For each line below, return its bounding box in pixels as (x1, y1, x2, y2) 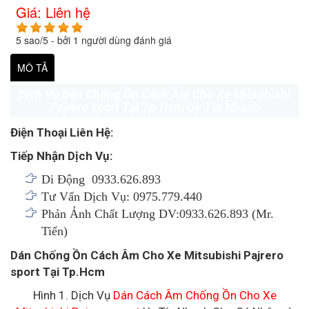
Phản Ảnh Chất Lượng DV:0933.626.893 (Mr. (41, 206, 274, 221)
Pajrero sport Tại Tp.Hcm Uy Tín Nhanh (49, 99, 260, 114)
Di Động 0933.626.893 (41, 172, 161, 186)
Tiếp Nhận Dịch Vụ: (10, 148, 112, 163)
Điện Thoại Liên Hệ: (10, 125, 113, 139)
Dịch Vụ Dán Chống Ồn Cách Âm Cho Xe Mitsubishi (18, 86, 291, 101)
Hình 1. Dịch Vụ (32, 288, 113, 302)
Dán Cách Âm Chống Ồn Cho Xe (112, 288, 277, 302)
